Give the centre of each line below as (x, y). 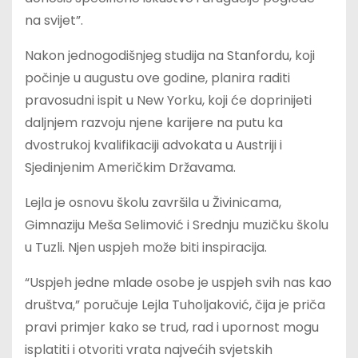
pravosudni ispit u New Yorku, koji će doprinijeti (168, 100)
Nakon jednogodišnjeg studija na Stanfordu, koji (170, 55)
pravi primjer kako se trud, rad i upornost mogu (172, 327)
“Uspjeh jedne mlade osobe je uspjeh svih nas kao (178, 282)
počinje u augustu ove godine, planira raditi (157, 78)
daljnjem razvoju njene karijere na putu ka (154, 122)
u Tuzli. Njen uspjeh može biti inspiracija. (146, 247)
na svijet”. (54, 20)
